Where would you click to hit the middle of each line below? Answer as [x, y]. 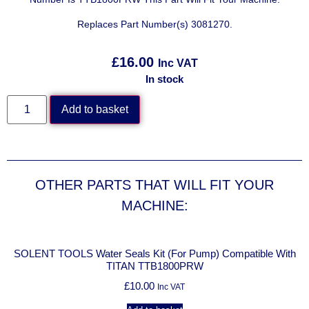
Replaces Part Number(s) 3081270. [154, 24]
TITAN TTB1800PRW [154, 266]
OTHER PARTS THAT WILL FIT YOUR [154, 185]
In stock [165, 79]
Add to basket [95, 109]
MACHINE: [154, 205]
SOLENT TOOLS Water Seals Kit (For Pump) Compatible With [154, 254]
